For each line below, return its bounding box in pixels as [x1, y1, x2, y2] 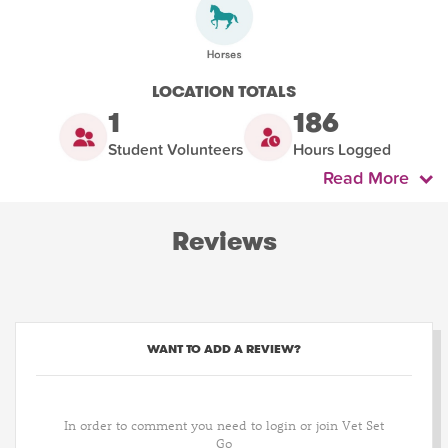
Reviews [171, 224, 277, 260]
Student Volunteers [107, 141, 243, 160]
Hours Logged [292, 141, 391, 160]
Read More [323, 168, 419, 190]
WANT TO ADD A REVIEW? [147, 340, 301, 358]
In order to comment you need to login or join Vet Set [64, 416, 384, 434]
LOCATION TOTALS [152, 80, 296, 104]
